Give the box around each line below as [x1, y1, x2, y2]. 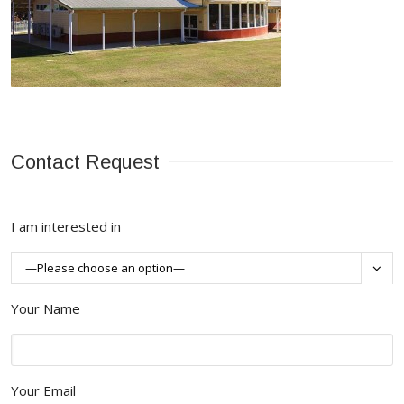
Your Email [11, 381, 76, 399]
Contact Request [11, 151, 160, 173]
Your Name [11, 299, 80, 317]
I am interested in [11, 217, 121, 235]
